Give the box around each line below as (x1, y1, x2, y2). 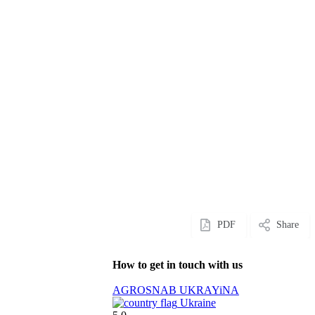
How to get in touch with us (112, 258, 243, 271)
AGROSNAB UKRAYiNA (112, 283, 239, 296)
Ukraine (177, 296, 216, 309)
